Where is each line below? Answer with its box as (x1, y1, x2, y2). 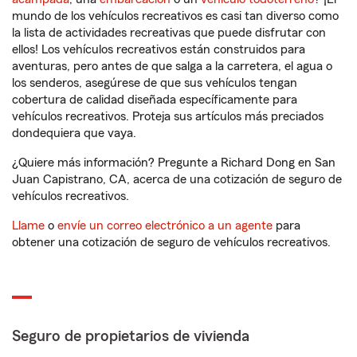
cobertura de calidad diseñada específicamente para (12, 93, 297, 107)
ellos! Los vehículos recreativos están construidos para (12, 43, 305, 57)
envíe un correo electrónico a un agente (57, 219, 273, 233)
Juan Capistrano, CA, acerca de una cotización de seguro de (12, 173, 342, 186)
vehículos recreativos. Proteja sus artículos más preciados (12, 110, 324, 124)
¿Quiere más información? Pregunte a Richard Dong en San (12, 156, 335, 170)
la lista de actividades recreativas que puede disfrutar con (12, 26, 326, 40)
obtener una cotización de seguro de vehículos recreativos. (12, 236, 331, 249)
